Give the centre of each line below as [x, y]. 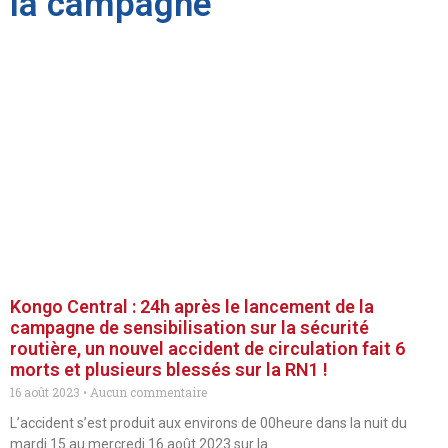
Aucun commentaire [147, 392]
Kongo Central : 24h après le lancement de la [192, 306]
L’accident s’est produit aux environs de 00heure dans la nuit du [208, 423]
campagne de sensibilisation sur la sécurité [189, 327]
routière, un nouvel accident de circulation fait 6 [207, 348]
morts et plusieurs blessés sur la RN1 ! [169, 369]
